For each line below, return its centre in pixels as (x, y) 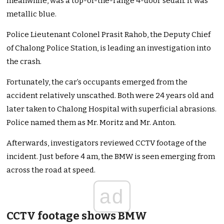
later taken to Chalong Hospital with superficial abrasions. (112, 109)
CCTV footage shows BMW (77, 216)
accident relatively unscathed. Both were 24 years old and (110, 96)
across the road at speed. (51, 170)
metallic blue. (32, 14)
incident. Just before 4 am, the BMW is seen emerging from (111, 157)
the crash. (24, 62)
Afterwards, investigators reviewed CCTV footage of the (107, 143)
